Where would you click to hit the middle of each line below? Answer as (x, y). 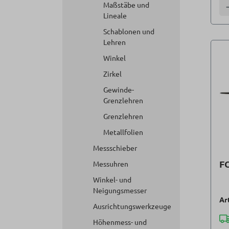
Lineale (115, 15)
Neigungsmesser (120, 190)
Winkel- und (112, 179)
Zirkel (112, 74)
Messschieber (115, 148)
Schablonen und (129, 31)
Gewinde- (119, 89)
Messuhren (111, 164)
